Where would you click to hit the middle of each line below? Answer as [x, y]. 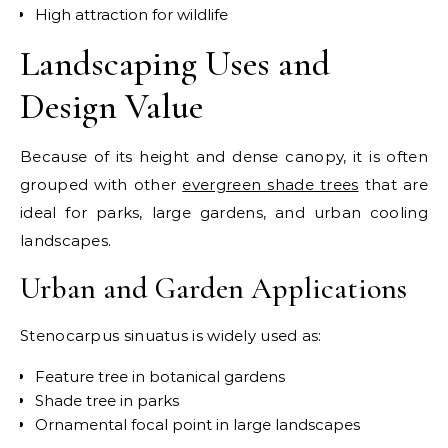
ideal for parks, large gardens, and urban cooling [224, 212]
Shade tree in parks [107, 400]
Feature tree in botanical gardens [160, 376]
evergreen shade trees [270, 184]
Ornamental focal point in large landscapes [197, 424]
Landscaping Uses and [175, 63]
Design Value [111, 106]
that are [393, 184]
